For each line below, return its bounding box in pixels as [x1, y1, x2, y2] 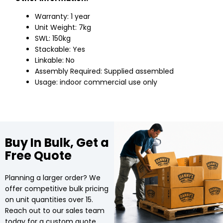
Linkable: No [35, 55, 75, 66]
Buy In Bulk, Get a [5, 134, 109, 151]
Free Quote [5, 147, 72, 164]
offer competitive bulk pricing [5, 184, 109, 194]
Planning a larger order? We [5, 173, 101, 183]
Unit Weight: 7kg [35, 22, 91, 33]
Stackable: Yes [35, 44, 85, 55]
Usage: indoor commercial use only [35, 77, 157, 88]
